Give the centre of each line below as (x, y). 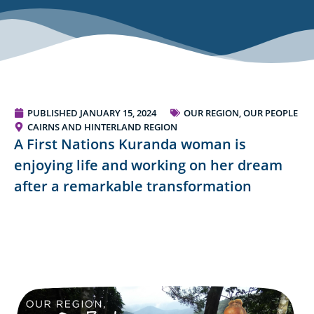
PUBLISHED (53, 113)
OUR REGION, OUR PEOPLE (241, 113)
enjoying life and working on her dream (148, 165)
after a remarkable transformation (133, 186)
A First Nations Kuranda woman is (130, 144)
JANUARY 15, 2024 (118, 113)
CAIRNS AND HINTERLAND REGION (102, 127)
